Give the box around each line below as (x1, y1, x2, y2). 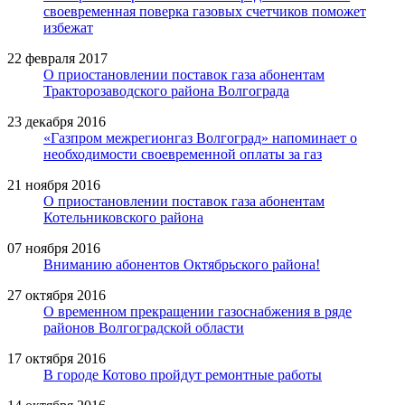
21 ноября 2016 (7, 176, 100, 193)
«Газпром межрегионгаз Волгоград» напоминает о (43, 129, 357, 146)
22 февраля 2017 (7, 50, 108, 66)
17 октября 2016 (7, 350, 106, 366)
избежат (43, 19, 93, 35)
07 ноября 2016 (7, 240, 100, 256)
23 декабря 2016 (7, 113, 106, 129)
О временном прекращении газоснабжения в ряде (43, 303, 352, 319)
